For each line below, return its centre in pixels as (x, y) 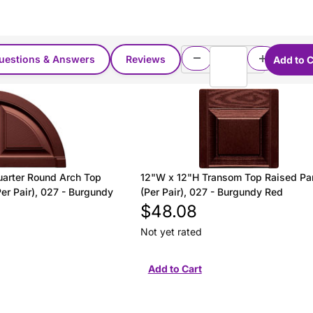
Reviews (146, 59)
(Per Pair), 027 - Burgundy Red (211, 192)
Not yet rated (171, 232)
